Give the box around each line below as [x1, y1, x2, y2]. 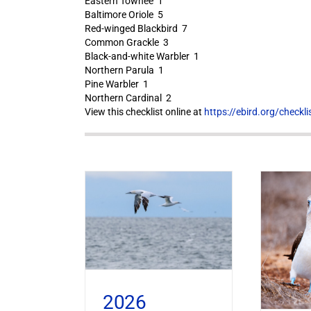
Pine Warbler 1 [84, 78, 149, 90]
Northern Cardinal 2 [84, 92, 171, 103]
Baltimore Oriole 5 [84, 9, 163, 20]
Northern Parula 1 [84, 65, 164, 76]
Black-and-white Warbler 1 [84, 51, 199, 62]
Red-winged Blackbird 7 [84, 23, 187, 34]
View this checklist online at [84, 106, 204, 117]
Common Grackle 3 [84, 37, 169, 48]
